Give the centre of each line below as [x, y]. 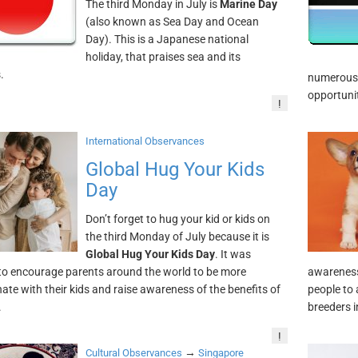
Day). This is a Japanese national [167, 39]
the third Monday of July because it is [177, 237]
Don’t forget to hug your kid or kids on [177, 219]
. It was [233, 254]
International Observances [145, 141]
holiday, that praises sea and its [163, 57]
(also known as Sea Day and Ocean [172, 22]
